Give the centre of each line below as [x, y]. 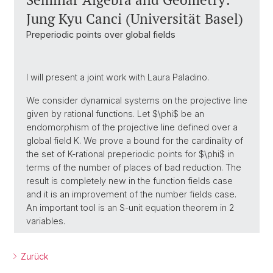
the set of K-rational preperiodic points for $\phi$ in [130, 154]
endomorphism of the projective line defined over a [132, 127]
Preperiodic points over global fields [101, 34]
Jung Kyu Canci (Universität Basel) [135, 19]
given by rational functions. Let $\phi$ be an [115, 114]
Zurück [33, 256]
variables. [46, 221]
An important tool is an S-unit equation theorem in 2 [130, 207]
